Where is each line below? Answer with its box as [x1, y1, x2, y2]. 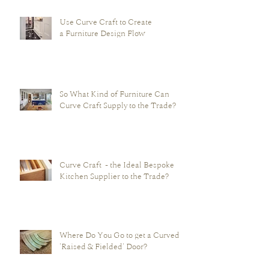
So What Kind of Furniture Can [59, 112, 169, 123]
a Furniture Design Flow [59, 52, 145, 62]
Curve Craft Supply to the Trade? [59, 124, 176, 134]
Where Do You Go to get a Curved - [59, 253, 184, 264]
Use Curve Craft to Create [59, 40, 152, 51]
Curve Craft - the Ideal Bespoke [59, 183, 174, 194]
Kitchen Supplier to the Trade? [59, 195, 169, 205]
